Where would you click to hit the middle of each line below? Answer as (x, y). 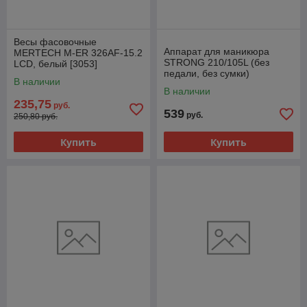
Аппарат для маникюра (217, 52)
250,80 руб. (36, 117)
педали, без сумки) (207, 74)
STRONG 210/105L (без (217, 63)
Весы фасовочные (55, 42)
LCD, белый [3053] (56, 64)
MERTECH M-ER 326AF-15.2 (78, 53)
